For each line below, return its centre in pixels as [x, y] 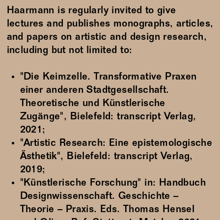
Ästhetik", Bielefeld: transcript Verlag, [106, 157]
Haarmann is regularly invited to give [91, 11]
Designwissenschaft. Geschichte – [99, 197]
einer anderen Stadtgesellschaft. [95, 91]
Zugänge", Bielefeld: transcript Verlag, [108, 117]
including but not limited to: [69, 51]
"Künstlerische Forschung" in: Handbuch [113, 184]
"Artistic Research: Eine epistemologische [116, 144]
